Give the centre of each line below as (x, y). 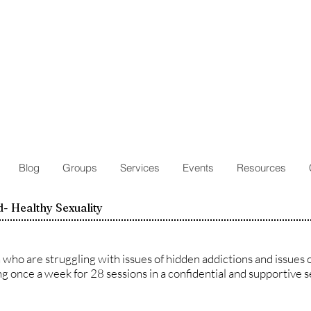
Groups (80, 168)
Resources (261, 168)
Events (198, 168)
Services (140, 168)
